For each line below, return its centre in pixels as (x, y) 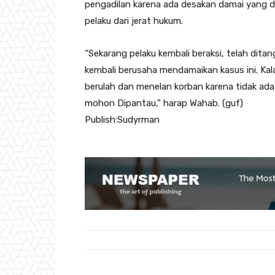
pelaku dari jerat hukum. (134, 21)
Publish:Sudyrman (122, 119)
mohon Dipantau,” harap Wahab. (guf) (164, 103)
